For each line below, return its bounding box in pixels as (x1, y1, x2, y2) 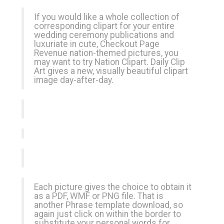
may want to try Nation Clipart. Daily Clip (34, 57, 185, 67)
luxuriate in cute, (34, 39, 100, 49)
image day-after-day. (34, 75, 113, 85)
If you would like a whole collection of (34, 12, 179, 22)
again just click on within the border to (34, 209, 181, 219)
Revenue (34, 48, 67, 58)
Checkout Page (100, 39, 159, 49)
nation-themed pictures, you (67, 48, 178, 58)
